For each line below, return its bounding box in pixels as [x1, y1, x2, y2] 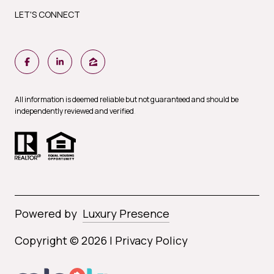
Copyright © [15, 232, 81, 248]
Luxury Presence [83, 206, 169, 221]
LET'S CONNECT [15, 9, 80, 21]
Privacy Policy [115, 232, 188, 248]
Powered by [15, 206, 77, 221]
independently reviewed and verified [15, 106, 134, 117]
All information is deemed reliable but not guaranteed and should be [15, 94, 239, 105]
